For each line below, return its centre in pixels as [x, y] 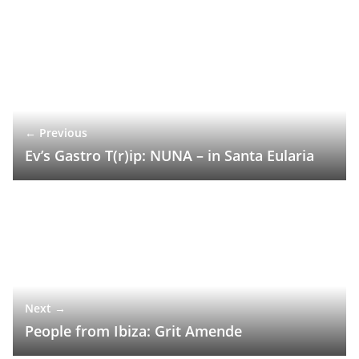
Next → [45, 308]
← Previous [56, 132]
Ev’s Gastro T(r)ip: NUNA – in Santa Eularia [169, 155]
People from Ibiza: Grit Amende [133, 331]
